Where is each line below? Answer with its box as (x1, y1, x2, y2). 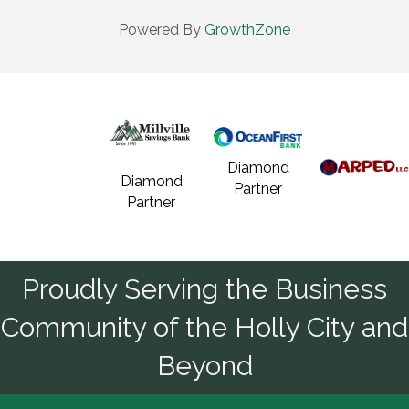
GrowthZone (204, 21, 290, 39)
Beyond (156, 350, 253, 383)
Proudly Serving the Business (22, 273, 387, 306)
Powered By (119, 21, 204, 39)
